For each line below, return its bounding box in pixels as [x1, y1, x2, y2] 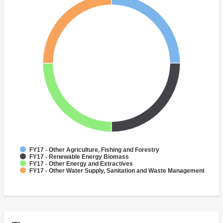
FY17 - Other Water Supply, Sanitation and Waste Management [29, 167, 205, 175]
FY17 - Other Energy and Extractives [29, 160, 133, 168]
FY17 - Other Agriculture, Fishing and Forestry [29, 146, 159, 154]
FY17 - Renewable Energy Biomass [29, 153, 129, 161]
